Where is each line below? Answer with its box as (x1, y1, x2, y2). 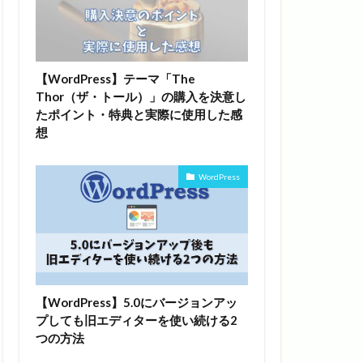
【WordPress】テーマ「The (36, 71, 195, 87)
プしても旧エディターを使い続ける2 (36, 312, 237, 327)
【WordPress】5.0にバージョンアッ (36, 294, 237, 310)
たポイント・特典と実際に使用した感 (36, 107, 242, 122)
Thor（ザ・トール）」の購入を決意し (36, 89, 246, 105)
